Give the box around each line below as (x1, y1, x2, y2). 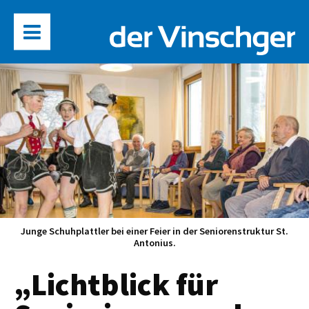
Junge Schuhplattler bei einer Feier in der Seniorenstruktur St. (21, 225, 288, 238)
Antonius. (133, 237, 176, 250)
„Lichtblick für (14, 265, 218, 303)
